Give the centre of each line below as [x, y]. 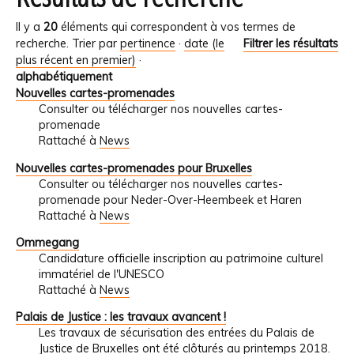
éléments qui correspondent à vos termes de [177, 27]
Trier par [94, 44]
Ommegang [47, 243]
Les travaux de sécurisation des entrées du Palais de [176, 333]
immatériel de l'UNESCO [101, 275]
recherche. [42, 44]
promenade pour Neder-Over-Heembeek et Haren [170, 200]
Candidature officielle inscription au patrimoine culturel [181, 259]
